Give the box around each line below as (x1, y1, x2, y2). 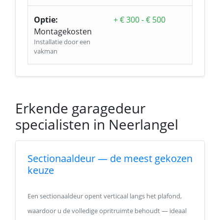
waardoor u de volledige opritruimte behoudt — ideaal (27, 206, 187, 215)
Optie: (34, 14, 58, 25)
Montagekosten (34, 26, 92, 37)
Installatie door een (34, 37, 90, 46)
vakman (34, 47, 57, 55)
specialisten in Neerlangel (15, 115, 178, 134)
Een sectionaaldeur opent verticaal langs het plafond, (27, 192, 182, 200)
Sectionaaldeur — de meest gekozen (27, 152, 192, 165)
